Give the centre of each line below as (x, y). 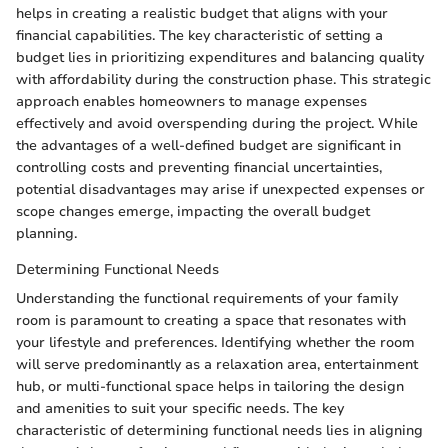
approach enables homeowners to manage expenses (191, 101)
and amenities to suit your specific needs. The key (180, 408)
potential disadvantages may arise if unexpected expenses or (220, 189)
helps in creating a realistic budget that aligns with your (202, 13)
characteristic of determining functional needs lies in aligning (219, 430)
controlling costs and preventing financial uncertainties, (199, 167)
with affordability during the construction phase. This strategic (223, 79)
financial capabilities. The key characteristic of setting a (199, 35)
